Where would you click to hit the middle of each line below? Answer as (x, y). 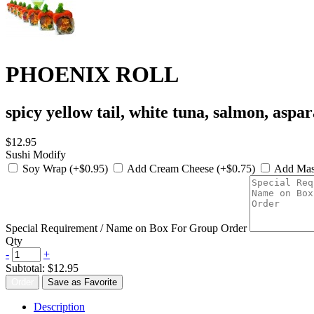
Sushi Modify (36, 154)
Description (59, 306)
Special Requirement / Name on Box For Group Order (126, 228)
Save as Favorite (82, 282)
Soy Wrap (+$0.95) (67, 168)
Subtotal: (27, 268)
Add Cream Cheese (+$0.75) (192, 168)
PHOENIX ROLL (92, 75)
